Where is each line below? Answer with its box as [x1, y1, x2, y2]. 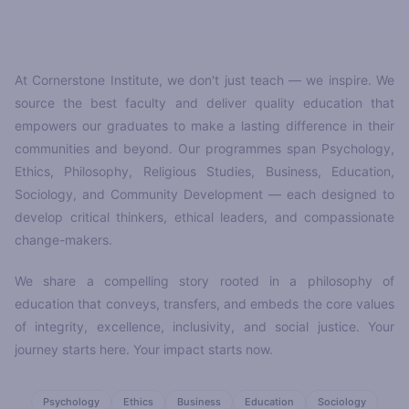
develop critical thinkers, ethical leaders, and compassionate [15, 209, 394, 225]
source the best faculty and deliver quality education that [15, 95, 394, 111]
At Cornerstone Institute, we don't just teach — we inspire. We [15, 72, 394, 89]
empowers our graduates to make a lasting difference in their [15, 118, 394, 134]
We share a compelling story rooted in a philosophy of [15, 273, 394, 289]
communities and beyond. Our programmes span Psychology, [15, 141, 394, 157]
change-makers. [15, 232, 112, 248]
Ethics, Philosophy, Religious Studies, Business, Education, [15, 163, 394, 180]
